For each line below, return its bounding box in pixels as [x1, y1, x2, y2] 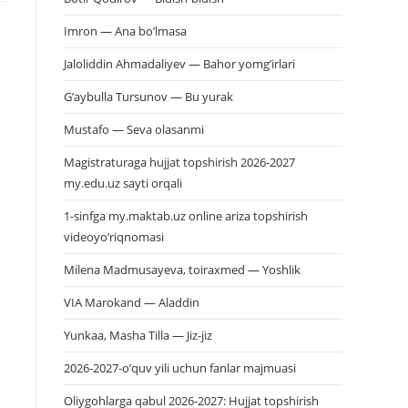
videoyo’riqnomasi [64, 229, 164, 245]
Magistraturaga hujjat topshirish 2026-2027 [64, 154, 295, 170]
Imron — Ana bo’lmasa [64, 23, 187, 39]
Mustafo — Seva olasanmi [64, 121, 204, 138]
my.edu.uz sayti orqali [64, 175, 182, 191]
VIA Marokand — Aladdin [64, 294, 199, 311]
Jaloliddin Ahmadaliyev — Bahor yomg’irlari [64, 56, 295, 72]
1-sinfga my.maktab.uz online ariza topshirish [64, 208, 308, 224]
